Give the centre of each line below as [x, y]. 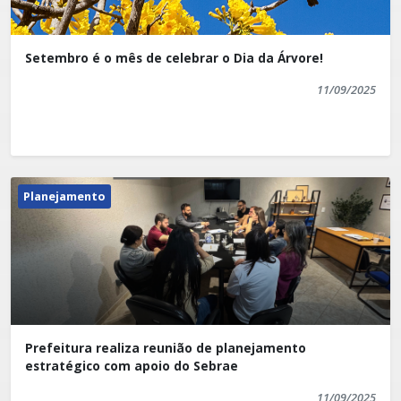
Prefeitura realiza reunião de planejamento [166, 348]
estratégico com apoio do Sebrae [132, 366]
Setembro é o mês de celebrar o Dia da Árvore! [174, 58]
